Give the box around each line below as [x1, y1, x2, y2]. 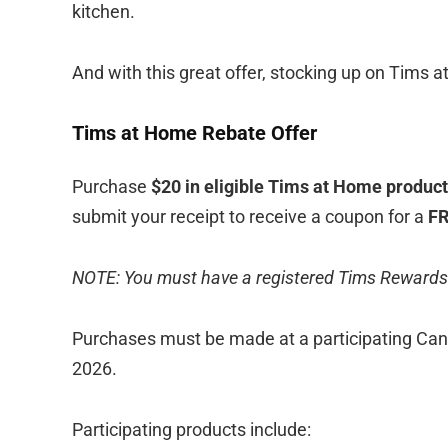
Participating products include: [72, 418, 311, 440]
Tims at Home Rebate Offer [72, 120, 317, 145]
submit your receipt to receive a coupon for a [72, 205, 428, 227]
